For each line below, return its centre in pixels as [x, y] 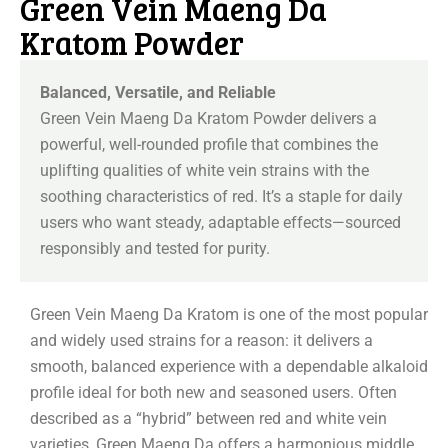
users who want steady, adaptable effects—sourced [220, 223]
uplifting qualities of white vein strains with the [204, 171]
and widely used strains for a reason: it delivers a [201, 341]
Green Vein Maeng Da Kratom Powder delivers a [208, 119]
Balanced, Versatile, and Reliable [158, 93]
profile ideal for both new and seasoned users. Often [213, 393]
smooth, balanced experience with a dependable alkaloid [229, 367]
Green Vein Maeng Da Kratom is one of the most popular [229, 315]
